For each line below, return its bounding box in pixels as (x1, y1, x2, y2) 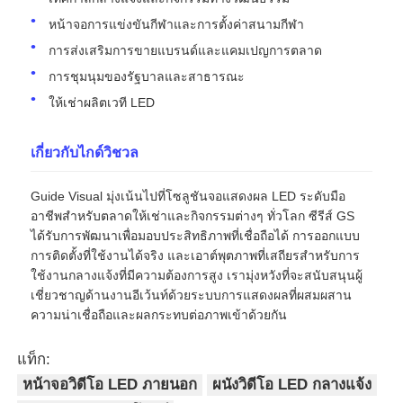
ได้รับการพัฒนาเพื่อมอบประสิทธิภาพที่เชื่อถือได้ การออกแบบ (31, 228, 361, 243)
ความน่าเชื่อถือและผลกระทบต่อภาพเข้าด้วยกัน (31, 307, 288, 322)
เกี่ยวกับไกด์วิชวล (31, 144, 139, 160)
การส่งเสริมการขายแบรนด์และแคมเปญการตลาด (49, 42, 323, 58)
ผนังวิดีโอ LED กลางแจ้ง (212, 376, 372, 394)
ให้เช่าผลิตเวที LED (49, 94, 156, 110)
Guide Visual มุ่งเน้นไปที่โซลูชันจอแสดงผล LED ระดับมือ (31, 188, 346, 203)
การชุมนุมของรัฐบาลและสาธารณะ (49, 68, 246, 84)
